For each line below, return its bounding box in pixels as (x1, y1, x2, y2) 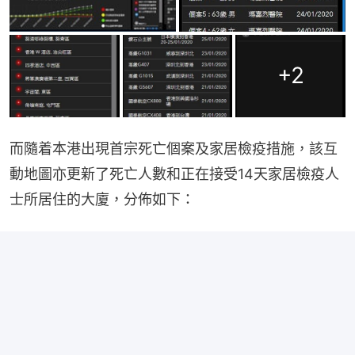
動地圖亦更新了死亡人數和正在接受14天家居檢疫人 (10, 165, 339, 182)
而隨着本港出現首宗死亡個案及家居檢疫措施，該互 (10, 139, 338, 157)
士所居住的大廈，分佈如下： (10, 190, 195, 208)
